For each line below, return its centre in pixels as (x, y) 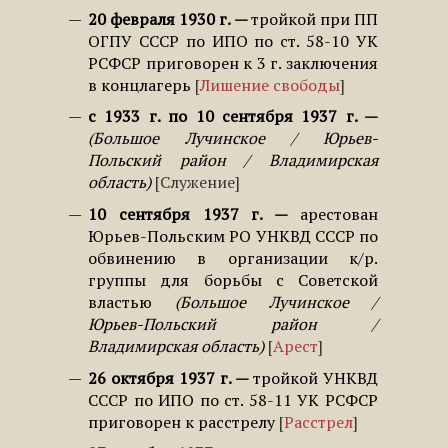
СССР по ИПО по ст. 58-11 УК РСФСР (233, 399)
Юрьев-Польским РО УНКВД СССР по (233, 235)
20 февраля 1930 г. (161, 18)
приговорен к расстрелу (181, 421)
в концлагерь (139, 84)
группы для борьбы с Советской (233, 279)
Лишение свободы (270, 84)
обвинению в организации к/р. (233, 257)
